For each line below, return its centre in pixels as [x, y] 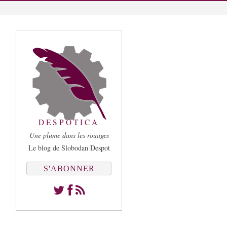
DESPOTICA [69, 122]
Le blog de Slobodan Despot [69, 148]
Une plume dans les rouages [69, 135]
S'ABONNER [69, 168]
